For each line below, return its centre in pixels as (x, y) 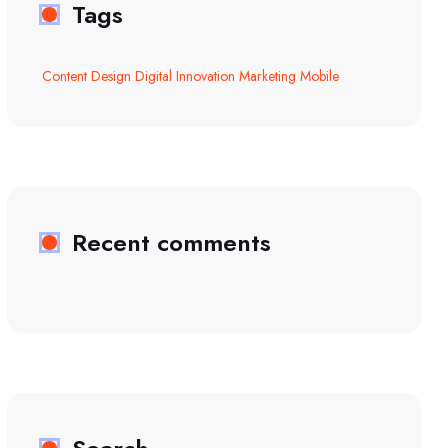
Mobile (319, 75)
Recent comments (171, 242)
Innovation (205, 75)
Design (111, 75)
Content (64, 75)
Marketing (267, 75)
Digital (153, 75)
